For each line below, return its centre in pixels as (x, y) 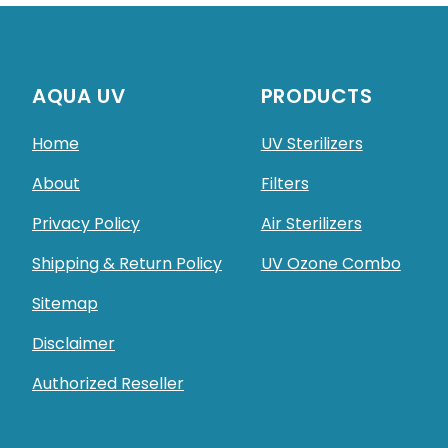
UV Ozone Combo (330, 263)
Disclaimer (73, 343)
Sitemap (65, 303)
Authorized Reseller (108, 383)
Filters (284, 183)
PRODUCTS (316, 96)
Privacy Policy (86, 223)
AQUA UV (79, 96)
